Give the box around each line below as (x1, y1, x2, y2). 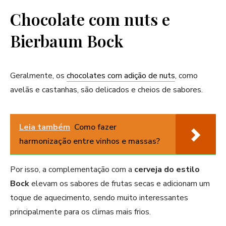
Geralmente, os (10, 70, 67, 81)
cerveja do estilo (132, 163, 200, 175)
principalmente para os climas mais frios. (10, 206, 153, 217)
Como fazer (74, 121, 117, 133)
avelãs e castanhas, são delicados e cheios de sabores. (10, 84, 205, 95)
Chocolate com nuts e (10, 8, 170, 30)
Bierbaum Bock (10, 29, 123, 51)
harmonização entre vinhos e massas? (19, 135, 160, 147)
